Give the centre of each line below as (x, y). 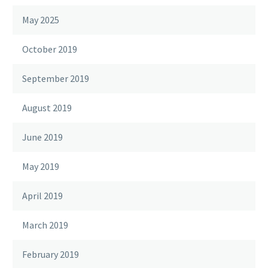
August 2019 (47, 108)
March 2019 (45, 225)
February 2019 (51, 255)
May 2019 (41, 167)
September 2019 (56, 79)
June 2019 (42, 137)
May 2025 (41, 20)
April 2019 (42, 196)
